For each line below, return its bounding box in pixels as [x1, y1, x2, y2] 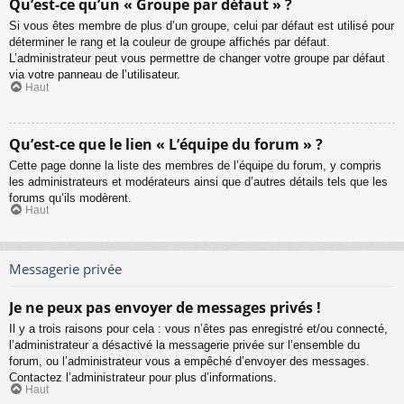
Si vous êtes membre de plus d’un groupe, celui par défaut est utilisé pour [9, 19, 394, 33]
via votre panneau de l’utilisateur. [9, 68, 180, 82]
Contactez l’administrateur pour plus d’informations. [9, 370, 277, 384]
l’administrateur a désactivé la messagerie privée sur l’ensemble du [9, 337, 360, 352]
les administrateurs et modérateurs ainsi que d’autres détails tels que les [9, 174, 388, 188]
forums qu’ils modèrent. [9, 190, 132, 205]
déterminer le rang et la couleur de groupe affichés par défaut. [9, 35, 330, 50]
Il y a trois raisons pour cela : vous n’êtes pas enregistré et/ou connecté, [9, 321, 388, 335]
